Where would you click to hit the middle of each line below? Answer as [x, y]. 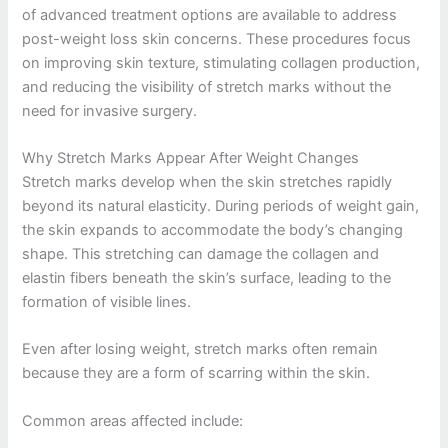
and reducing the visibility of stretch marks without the [207, 86]
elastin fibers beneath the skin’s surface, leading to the [207, 277]
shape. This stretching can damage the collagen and [201, 253]
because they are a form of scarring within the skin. [196, 373]
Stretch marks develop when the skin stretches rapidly [207, 181]
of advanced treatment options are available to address [210, 14]
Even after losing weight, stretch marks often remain [200, 349]
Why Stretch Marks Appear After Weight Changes [191, 157]
